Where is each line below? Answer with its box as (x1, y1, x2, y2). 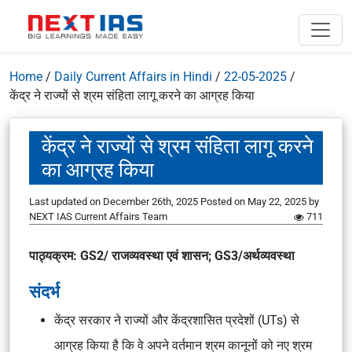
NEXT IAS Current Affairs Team (29, 211, 167, 222)
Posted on (200, 196, 247, 207)
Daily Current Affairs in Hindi (54, 69, 212, 84)
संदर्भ (29, 281, 60, 302)
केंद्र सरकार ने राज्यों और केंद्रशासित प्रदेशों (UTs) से (54, 313, 299, 328)
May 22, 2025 (247, 196, 306, 207)
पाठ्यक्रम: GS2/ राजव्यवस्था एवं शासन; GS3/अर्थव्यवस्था (29, 248, 295, 263)
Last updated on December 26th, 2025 (29, 196, 200, 207)
